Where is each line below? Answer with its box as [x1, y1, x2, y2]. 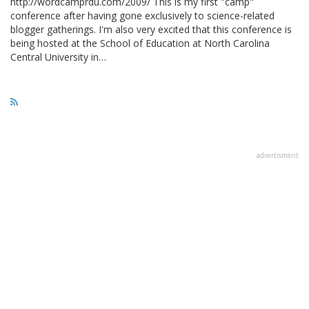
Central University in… [10, 50, 106, 63]
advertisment [257, 150, 299, 160]
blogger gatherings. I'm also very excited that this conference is [10, 22, 292, 36]
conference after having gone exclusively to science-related [10, 8, 275, 22]
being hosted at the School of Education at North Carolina [10, 36, 270, 50]
